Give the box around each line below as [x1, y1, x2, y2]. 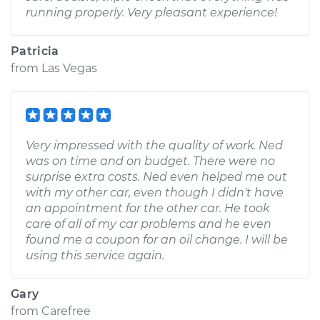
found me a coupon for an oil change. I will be [26, 233, 288, 246]
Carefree [41, 304, 91, 318]
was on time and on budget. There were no [26, 154, 275, 168]
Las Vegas [41, 61, 97, 75]
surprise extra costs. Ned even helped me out [26, 170, 287, 184]
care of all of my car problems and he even [26, 217, 271, 231]
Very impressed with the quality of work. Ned [26, 139, 283, 152]
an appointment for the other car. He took [26, 201, 269, 215]
